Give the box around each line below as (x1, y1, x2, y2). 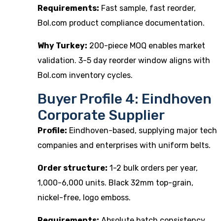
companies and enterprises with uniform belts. (37, 141, 211, 150)
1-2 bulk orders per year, (108, 163, 198, 173)
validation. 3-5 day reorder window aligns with (37, 56, 210, 65)
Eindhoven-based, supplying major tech (67, 126, 217, 135)
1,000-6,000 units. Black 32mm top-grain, (37, 178, 193, 187)
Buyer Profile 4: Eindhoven (37, 91, 212, 107)
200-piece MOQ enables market (87, 41, 205, 50)
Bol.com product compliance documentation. (37, 18, 205, 28)
